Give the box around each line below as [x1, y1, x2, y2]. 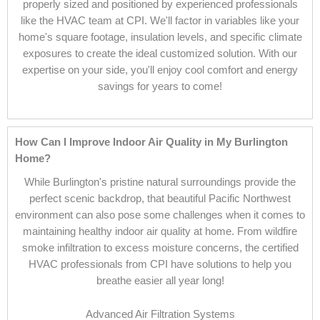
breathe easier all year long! [96, 275, 224, 287]
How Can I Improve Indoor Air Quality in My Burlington [15, 136, 288, 149]
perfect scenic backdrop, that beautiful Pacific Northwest [29, 193, 291, 205]
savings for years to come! [98, 81, 222, 93]
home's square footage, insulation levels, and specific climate [18, 31, 302, 44]
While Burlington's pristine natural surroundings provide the [24, 176, 296, 189]
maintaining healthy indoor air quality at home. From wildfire [23, 226, 297, 238]
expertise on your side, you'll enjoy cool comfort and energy [22, 64, 298, 76]
